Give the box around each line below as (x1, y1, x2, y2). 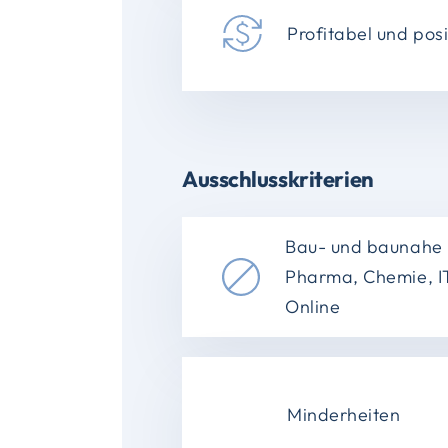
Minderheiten (287, 402, 401, 426)
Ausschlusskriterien (182, 165, 374, 193)
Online (285, 295, 341, 318)
